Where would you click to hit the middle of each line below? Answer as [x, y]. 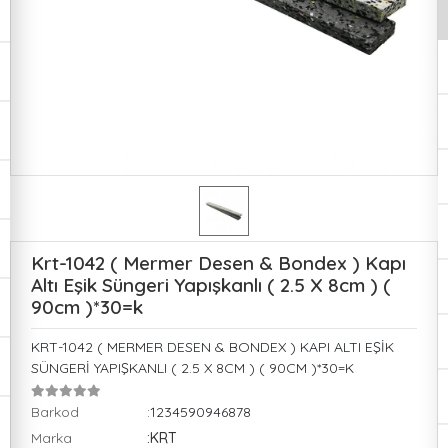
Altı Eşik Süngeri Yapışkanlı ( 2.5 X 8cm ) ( [211, 285]
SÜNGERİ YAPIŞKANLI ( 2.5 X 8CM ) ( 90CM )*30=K [192, 368]
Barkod [55, 412]
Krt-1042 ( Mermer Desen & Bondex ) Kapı [218, 263]
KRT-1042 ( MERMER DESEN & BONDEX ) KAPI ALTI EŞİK [212, 347]
